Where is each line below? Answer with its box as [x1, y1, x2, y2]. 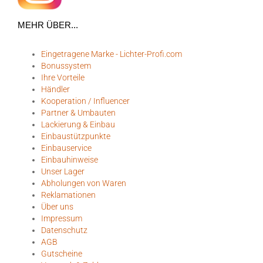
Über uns [41, 201, 73, 211]
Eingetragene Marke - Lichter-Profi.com [41, 49, 182, 59]
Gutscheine [41, 248, 82, 258]
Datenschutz [41, 225, 87, 235]
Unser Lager [41, 166, 85, 176]
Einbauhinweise [41, 154, 98, 164]
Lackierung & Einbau [41, 119, 115, 129]
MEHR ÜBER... [18, 19, 78, 30]
